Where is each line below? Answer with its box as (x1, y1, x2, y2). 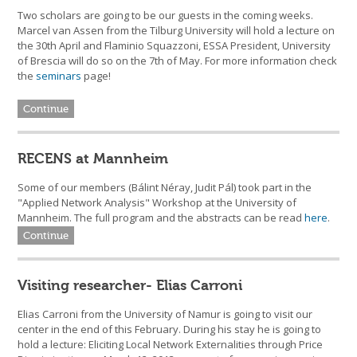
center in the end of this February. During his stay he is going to (18, 322, 322, 337)
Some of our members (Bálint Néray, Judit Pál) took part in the (18, 180, 312, 195)
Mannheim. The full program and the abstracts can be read (18, 210, 305, 226)
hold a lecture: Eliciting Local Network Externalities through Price (18, 337, 324, 352)
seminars (36, 69, 82, 84)
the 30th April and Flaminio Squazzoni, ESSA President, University (18, 38, 331, 53)
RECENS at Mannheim (18, 150, 169, 168)
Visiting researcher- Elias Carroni (18, 277, 243, 295)
